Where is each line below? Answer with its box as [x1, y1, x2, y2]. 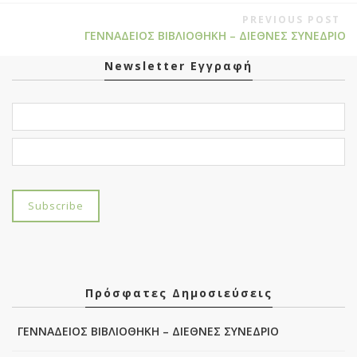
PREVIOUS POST [241, 13, 340, 26]
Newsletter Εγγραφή [104, 58, 253, 73]
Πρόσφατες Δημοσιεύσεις [84, 284, 273, 300]
